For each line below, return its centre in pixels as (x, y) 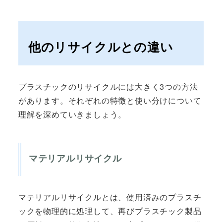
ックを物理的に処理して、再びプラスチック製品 (110, 211)
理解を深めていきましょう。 (72, 114)
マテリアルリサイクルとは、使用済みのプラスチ (110, 197)
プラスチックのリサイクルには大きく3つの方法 (108, 86)
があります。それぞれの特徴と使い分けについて (110, 100)
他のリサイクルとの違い (101, 46)
